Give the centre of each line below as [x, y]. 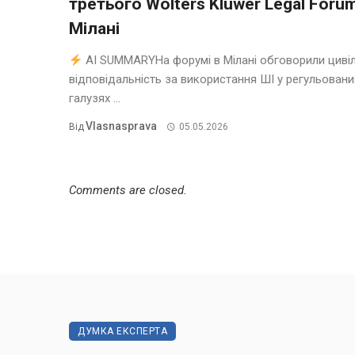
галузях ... [95, 99]
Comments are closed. [128, 191]
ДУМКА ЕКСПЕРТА [122, 332]
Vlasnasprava [121, 126]
